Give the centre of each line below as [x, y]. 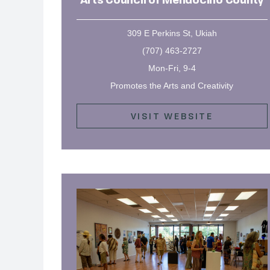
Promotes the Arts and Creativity [172, 85]
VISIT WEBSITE [172, 116]
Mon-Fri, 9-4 [172, 68]
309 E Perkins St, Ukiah [172, 33]
